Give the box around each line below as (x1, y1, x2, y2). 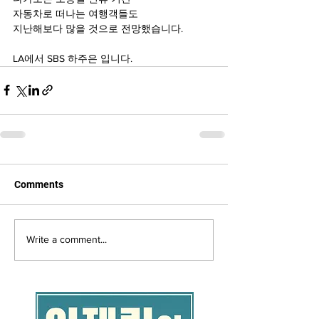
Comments (14, 178, 63, 190)
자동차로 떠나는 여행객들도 (13, 7, 138, 19)
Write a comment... (26, 234, 107, 246)
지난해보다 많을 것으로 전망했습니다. (13, 22, 183, 34)
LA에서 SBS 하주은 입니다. (13, 52, 132, 64)
